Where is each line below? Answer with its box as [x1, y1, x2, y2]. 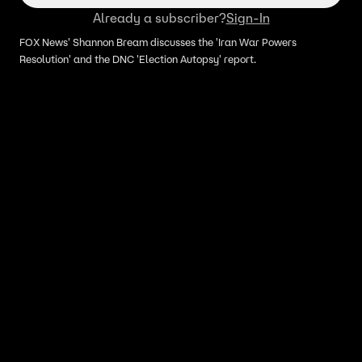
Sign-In [225, 10, 270, 26]
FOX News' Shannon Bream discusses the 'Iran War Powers [19, 36, 297, 49]
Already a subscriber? [92, 10, 226, 26]
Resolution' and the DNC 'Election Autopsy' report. [19, 53, 256, 66]
